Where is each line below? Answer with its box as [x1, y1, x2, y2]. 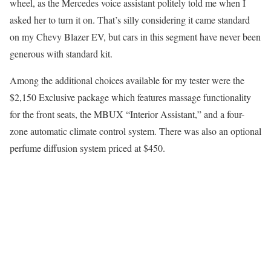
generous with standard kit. [10, 47, 113, 60]
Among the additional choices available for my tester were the [10, 73, 244, 87]
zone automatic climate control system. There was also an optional [10, 124, 261, 137]
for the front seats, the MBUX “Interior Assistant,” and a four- [10, 107, 244, 120]
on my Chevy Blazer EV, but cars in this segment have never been [10, 30, 261, 43]
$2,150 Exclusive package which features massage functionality [10, 90, 251, 103]
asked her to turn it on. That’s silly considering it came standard [10, 13, 250, 26]
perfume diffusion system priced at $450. [10, 141, 165, 154]
